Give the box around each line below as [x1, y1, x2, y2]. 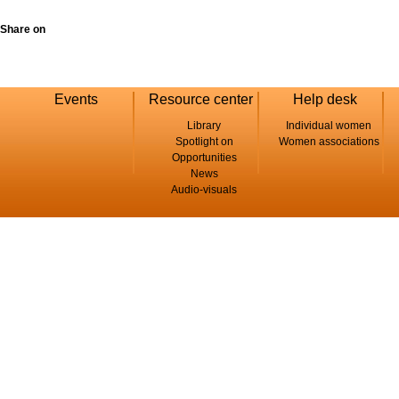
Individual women [286, 118, 371, 132]
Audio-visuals [171, 183, 237, 196]
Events [53, 91, 98, 107]
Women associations [278, 134, 379, 148]
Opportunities [171, 151, 237, 164]
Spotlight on [175, 134, 233, 148]
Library [187, 118, 221, 132]
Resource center [148, 91, 253, 107]
